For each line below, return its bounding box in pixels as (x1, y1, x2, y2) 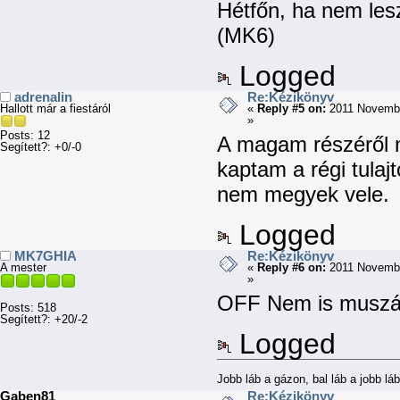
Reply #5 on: (256, 102, 326, 116)
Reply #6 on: (256, 261, 326, 275)
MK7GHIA (14, 248, 77, 264)
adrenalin (14, 89, 72, 105)
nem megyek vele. (217, 181, 390, 206)
